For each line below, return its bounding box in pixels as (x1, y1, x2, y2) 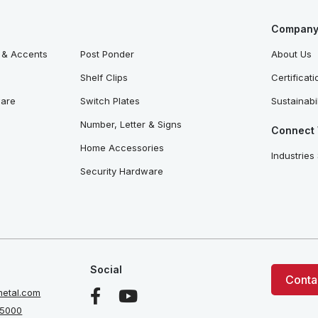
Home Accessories (79, 142, 164, 154)
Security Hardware (79, 165, 163, 177)
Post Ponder (79, 48, 134, 60)
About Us (271, 48, 312, 60)
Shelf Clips (79, 72, 128, 84)
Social (89, 263, 122, 276)
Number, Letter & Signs (79, 119, 182, 131)
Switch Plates (79, 95, 140, 107)
